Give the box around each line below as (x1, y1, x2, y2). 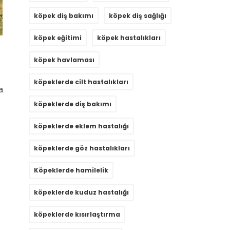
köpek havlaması (34, 55, 94, 65)
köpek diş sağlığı (109, 11, 166, 21)
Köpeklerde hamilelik (34, 166, 108, 175)
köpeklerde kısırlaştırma (34, 210, 120, 219)
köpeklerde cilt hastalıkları (34, 78, 128, 87)
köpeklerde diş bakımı (34, 100, 111, 109)
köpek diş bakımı (34, 11, 93, 21)
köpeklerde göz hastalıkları (34, 144, 130, 153)
